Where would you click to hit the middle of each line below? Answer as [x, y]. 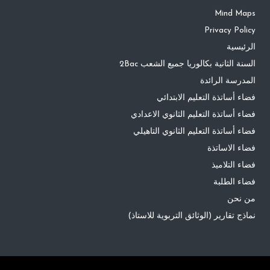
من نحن [241, 199]
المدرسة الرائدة [228, 81]
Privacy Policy [230, 31]
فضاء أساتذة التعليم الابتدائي [206, 98]
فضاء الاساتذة [231, 149]
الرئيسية [241, 48]
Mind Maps [235, 14]
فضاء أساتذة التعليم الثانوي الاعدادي [193, 115]
